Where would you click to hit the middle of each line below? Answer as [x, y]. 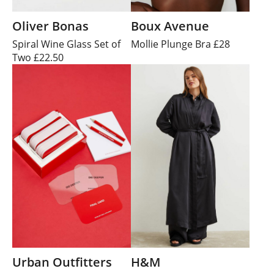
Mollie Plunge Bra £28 [180, 44]
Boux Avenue [170, 26]
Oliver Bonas [50, 26]
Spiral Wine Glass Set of [66, 44]
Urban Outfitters [62, 262]
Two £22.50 [38, 58]
